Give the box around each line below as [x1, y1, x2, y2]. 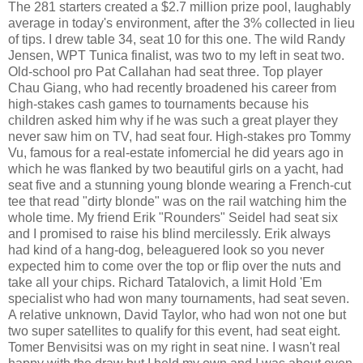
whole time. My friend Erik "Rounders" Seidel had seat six [8, 211, 338, 224]
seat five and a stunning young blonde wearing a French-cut [8, 178, 351, 192]
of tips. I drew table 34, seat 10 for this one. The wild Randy [8, 32, 345, 46]
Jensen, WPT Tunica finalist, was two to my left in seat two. [8, 49, 344, 62]
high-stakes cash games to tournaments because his [8, 97, 309, 111]
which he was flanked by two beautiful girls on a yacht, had [8, 162, 344, 176]
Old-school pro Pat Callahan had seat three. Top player [8, 65, 322, 79]
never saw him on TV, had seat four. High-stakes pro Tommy [8, 130, 351, 143]
